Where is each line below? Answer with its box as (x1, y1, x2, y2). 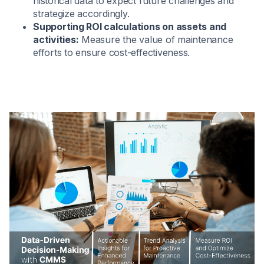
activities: (33, 34, 79, 46)
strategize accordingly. (33, 8, 130, 20)
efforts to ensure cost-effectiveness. (33, 47, 190, 59)
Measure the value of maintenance (78, 34, 233, 46)
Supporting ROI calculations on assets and (33, 21, 227, 33)
